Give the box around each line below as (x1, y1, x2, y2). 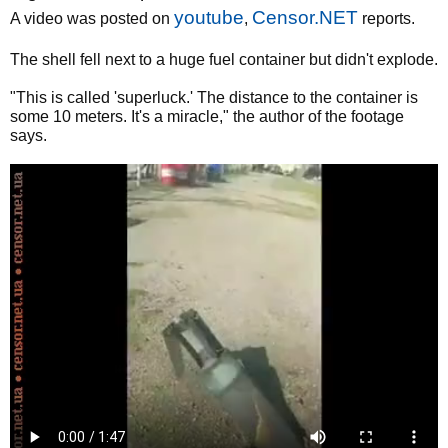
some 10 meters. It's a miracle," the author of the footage (10, 108, 404, 125)
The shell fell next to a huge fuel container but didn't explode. (10, 51, 438, 68)
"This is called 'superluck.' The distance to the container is (10, 89, 418, 106)
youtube (174, 7, 244, 28)
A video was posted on (10, 10, 174, 27)
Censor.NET (252, 7, 358, 28)
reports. (358, 10, 415, 27)
